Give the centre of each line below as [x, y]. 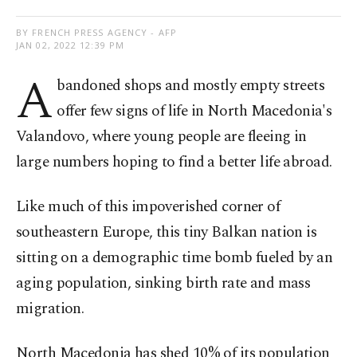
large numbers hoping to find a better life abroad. [174, 163]
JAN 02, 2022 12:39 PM [71, 45]
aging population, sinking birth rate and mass [163, 284]
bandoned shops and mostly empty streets [191, 86]
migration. [50, 309]
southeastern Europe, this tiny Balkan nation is [167, 233]
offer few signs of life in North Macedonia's [194, 112]
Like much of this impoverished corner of [148, 207]
